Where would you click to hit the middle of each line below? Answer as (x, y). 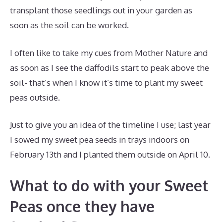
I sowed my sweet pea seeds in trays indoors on (100, 140)
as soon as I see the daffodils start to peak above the (110, 67)
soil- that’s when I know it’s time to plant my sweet (106, 82)
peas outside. (35, 97)
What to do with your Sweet (109, 185)
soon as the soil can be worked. (69, 25)
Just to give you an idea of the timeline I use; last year (110, 125)
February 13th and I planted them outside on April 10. (110, 155)
